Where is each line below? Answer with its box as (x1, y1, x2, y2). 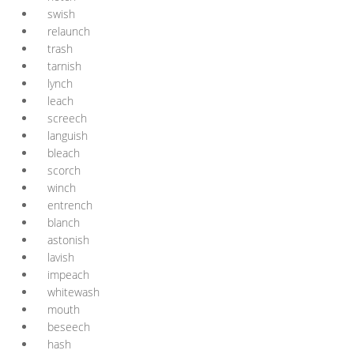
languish (47, 128, 88, 143)
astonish (47, 232, 89, 247)
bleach (47, 145, 80, 160)
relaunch (47, 24, 90, 39)
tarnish (47, 58, 81, 73)
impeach (47, 267, 89, 282)
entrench (47, 198, 92, 213)
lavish (47, 250, 74, 265)
